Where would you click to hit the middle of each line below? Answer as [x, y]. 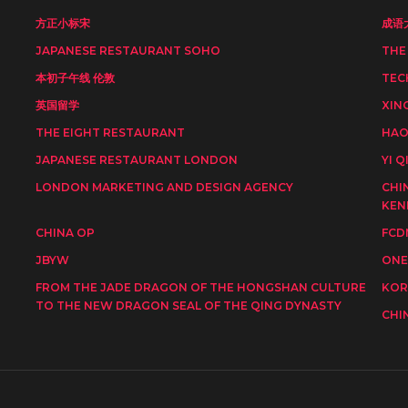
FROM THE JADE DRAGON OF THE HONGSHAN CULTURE [200, 288]
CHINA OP [65, 233]
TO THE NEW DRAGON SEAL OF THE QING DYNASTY [188, 306]
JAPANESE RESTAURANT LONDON [136, 160]
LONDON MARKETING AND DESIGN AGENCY [164, 188]
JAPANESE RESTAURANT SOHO [127, 51]
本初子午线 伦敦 [75, 78]
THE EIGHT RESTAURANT [110, 133]
